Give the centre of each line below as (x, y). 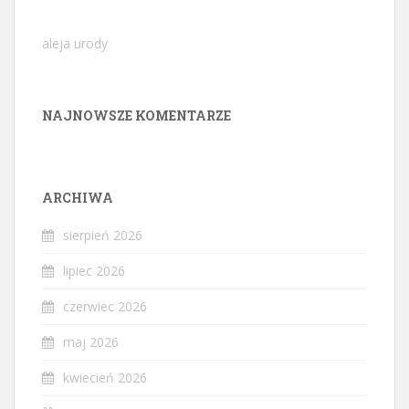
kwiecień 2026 (105, 378)
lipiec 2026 (94, 271)
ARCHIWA (78, 198)
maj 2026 (91, 342)
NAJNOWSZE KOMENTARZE (136, 116)
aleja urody (75, 44)
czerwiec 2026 (105, 307)
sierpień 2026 (103, 236)
